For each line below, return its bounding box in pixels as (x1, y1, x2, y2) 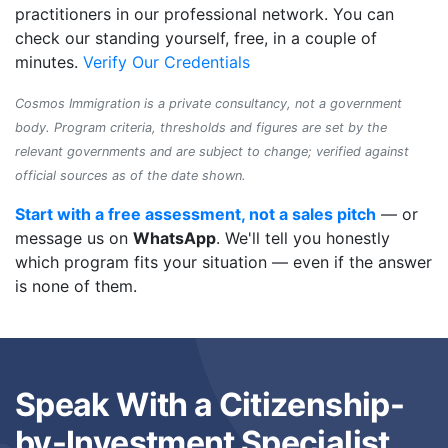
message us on (15, 228, 133, 249)
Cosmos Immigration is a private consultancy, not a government (15, 96, 402, 112)
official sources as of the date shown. (15, 168, 246, 184)
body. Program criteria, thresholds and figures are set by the (15, 120, 387, 136)
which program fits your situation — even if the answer (15, 252, 432, 273)
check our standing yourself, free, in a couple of (15, 28, 377, 49)
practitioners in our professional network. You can (15, 4, 394, 25)
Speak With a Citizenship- (15, 385, 404, 425)
